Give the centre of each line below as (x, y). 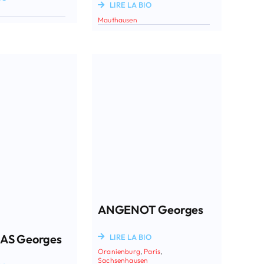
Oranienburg (119, 251)
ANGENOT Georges (151, 209)
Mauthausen (118, 19)
